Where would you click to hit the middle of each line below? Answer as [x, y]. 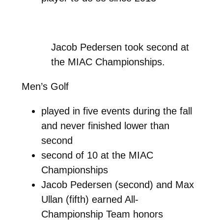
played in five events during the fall [116, 111]
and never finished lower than [105, 125]
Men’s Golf [45, 86]
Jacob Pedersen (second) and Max [117, 184]
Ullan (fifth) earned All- [90, 199]
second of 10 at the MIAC [97, 155]
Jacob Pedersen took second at [120, 47]
